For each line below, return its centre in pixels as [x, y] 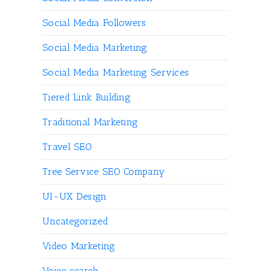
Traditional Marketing [90, 122]
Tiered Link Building [87, 97]
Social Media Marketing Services [116, 72]
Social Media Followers [94, 23]
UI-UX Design [75, 196]
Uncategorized [75, 221]
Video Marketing [79, 246]
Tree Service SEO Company [104, 171]
